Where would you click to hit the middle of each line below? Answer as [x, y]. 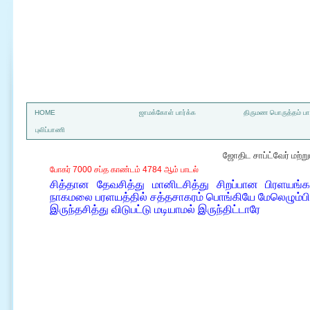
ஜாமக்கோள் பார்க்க [167, 112]
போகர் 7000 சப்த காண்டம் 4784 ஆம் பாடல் [124, 170]
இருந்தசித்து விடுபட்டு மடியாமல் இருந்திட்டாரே [155, 210]
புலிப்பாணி [50, 130]
